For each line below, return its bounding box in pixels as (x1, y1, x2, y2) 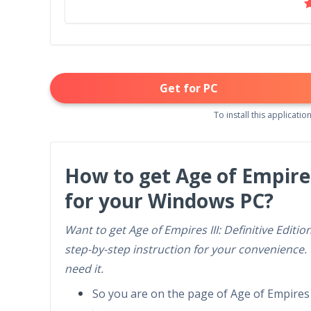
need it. (65, 261, 103, 276)
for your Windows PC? (65, 187, 274, 214)
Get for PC (160, 81, 218, 96)
